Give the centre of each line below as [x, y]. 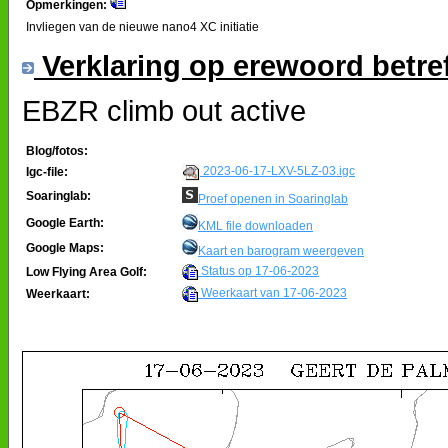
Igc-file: [47, 171]
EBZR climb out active [164, 110]
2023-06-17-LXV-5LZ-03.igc [277, 171]
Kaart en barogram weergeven [281, 250]
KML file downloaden [255, 225]
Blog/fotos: [57, 150]
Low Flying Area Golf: [86, 271]
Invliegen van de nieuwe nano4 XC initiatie [142, 26]
